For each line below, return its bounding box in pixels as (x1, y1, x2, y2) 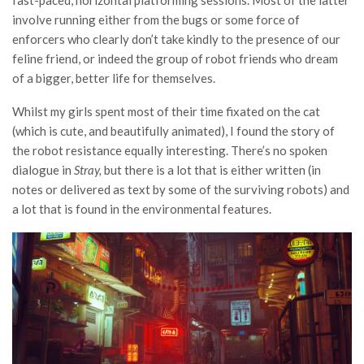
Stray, (74, 162, 104, 178)
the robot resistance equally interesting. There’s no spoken (12, 143, 327, 158)
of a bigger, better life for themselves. (12, 71, 215, 86)
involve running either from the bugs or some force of (12, 12, 300, 28)
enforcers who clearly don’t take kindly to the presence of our (12, 32, 340, 47)
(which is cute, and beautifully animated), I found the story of (12, 123, 335, 139)
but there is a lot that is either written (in (104, 162, 321, 178)
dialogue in (12, 162, 74, 178)
